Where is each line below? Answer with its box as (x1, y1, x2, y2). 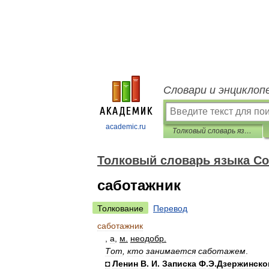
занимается (146, 246, 196, 256)
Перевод (153, 204, 187, 213)
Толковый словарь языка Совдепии (244, 127, 252, 135)
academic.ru (106, 122, 146, 131)
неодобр (130, 234, 164, 243)
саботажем (198, 246, 246, 256)
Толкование (97, 204, 144, 213)
